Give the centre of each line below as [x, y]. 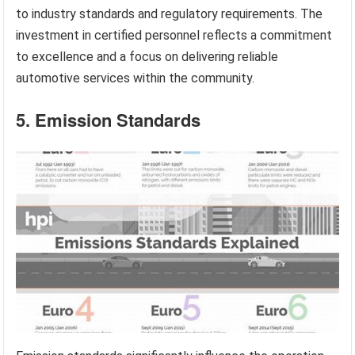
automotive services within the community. [136, 78]
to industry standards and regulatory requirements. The [170, 13]
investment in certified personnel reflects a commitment [174, 35]
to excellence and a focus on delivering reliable [147, 56]
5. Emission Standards [109, 119]
